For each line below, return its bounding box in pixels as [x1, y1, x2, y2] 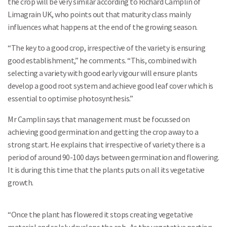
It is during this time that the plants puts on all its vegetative [8, 165, 205, 175]
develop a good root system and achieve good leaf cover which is [8, 81, 213, 91]
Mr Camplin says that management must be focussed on [8, 114, 190, 124]
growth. [8, 177, 33, 187]
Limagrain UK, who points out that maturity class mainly [8, 9, 191, 19]
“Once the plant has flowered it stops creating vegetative [8, 209, 193, 219]
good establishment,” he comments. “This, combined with [8, 55, 196, 65]
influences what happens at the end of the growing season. [8, 22, 198, 32]
